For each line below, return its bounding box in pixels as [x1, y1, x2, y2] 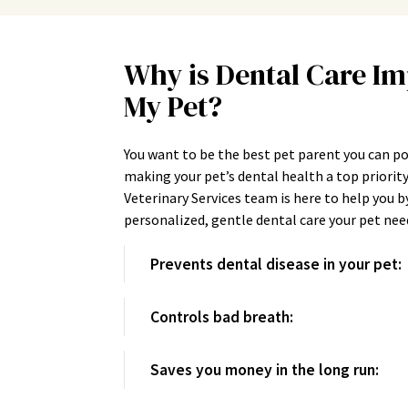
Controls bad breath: [150, 306, 293, 327]
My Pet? [124, 87, 222, 127]
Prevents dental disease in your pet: [150, 253, 402, 274]
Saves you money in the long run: [150, 359, 379, 380]
